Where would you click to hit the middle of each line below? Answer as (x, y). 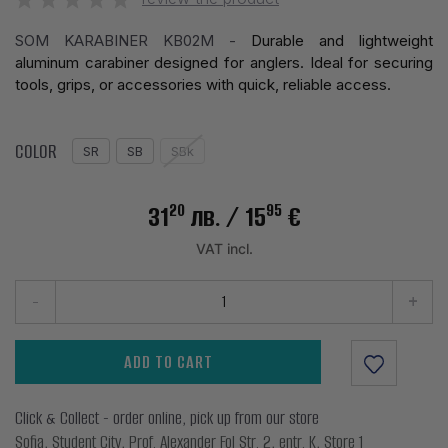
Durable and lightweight (342, 40)
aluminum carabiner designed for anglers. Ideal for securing (224, 62)
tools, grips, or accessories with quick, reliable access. (203, 84)
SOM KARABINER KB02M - (133, 40)
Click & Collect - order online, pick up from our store (167, 417)
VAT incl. (224, 248)
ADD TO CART (168, 361)
